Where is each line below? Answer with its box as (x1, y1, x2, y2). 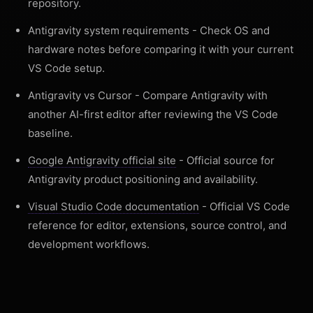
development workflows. (28, 238, 150, 251)
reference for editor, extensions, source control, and (28, 219, 286, 232)
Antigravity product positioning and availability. (28, 173, 258, 186)
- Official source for (176, 154, 275, 167)
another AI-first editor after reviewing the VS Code (28, 108, 278, 121)
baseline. (28, 126, 73, 140)
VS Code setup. (28, 61, 105, 75)
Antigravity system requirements (28, 24, 189, 37)
